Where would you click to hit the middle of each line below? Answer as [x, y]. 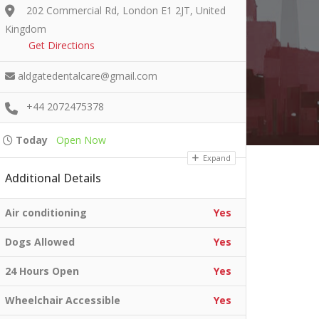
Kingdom [26, 28]
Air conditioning [46, 212]
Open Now [81, 140]
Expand [216, 157]
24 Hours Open [42, 271]
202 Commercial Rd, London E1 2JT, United [126, 10]
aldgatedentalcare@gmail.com [88, 75]
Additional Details [53, 178]
